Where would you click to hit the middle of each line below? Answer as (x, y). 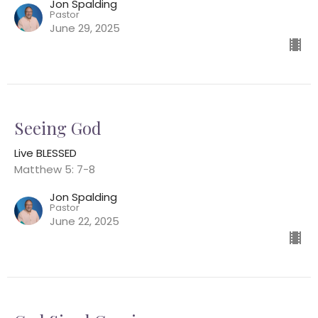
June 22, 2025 (84, 221)
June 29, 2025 (85, 28)
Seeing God (58, 128)
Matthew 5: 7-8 (55, 170)
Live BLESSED (45, 153)
